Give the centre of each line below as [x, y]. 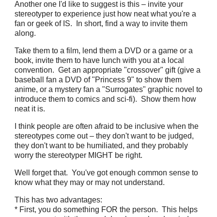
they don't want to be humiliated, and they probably [101, 146]
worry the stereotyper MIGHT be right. [78, 155]
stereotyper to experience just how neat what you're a [105, 14]
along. [25, 33]
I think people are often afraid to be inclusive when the [107, 126]
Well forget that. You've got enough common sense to [106, 173]
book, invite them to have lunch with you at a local [99, 60]
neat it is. [30, 109]
